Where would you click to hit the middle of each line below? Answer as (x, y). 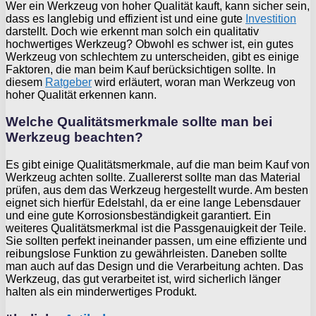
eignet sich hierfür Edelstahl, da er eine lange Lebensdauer (153, 203)
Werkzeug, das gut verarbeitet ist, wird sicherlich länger (143, 279)
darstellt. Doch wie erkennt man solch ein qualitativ (132, 31)
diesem (25, 82)
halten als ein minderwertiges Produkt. (101, 292)
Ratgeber (68, 82)
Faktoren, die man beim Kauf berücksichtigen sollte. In (141, 69)
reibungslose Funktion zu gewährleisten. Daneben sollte (146, 254)
